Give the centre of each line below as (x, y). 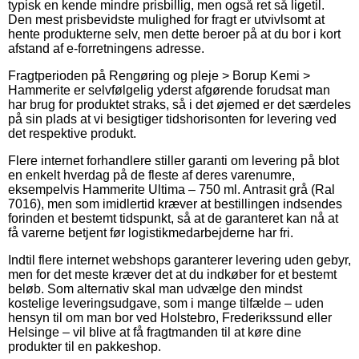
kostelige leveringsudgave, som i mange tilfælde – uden (166, 303)
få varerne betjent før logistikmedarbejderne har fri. (151, 232)
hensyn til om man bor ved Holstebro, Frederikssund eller (170, 317)
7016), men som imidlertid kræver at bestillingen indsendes (175, 204)
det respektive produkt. (72, 133)
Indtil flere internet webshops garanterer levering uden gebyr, (179, 260)
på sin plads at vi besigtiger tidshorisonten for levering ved (172, 119)
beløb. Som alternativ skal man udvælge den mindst (155, 288)
